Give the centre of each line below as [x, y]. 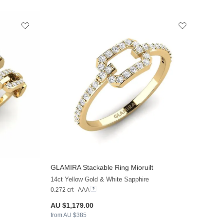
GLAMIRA [66, 167]
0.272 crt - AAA [70, 190]
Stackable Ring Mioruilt [117, 167]
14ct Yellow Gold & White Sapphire [100, 179]
